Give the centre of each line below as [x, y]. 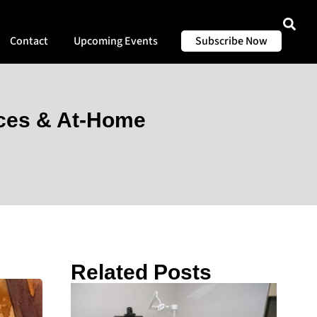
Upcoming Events [115, 41]
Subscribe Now [231, 41]
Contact [29, 41]
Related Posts [142, 272]
